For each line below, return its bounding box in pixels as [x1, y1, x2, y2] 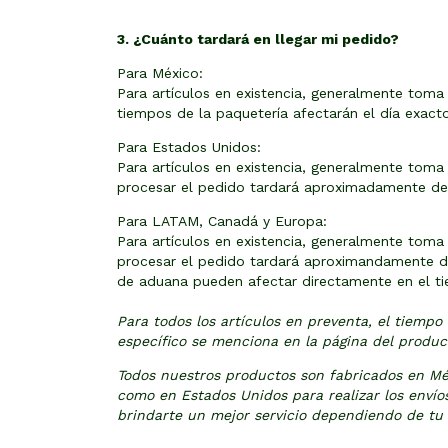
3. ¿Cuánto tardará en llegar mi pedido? [117, 31, 399, 47]
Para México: [117, 65, 203, 81]
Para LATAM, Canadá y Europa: [117, 213, 327, 229]
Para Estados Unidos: [117, 139, 261, 155]
